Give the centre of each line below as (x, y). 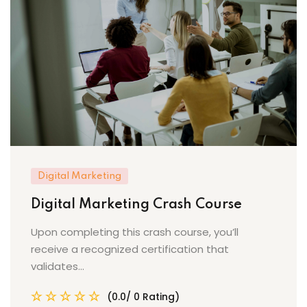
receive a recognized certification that (130, 249)
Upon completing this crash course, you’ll (135, 232)
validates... (58, 266)
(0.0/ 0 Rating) (143, 296)
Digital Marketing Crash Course (136, 205)
